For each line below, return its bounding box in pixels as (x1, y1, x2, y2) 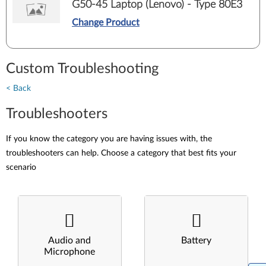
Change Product (72, 17, 140, 27)
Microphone (44, 247, 96, 256)
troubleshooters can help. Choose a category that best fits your (6, 149, 236, 157)
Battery (181, 236, 212, 245)
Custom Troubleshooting (6, 62, 159, 76)
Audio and (48, 236, 91, 245)
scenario (6, 163, 36, 172)
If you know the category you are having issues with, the (6, 135, 212, 143)
